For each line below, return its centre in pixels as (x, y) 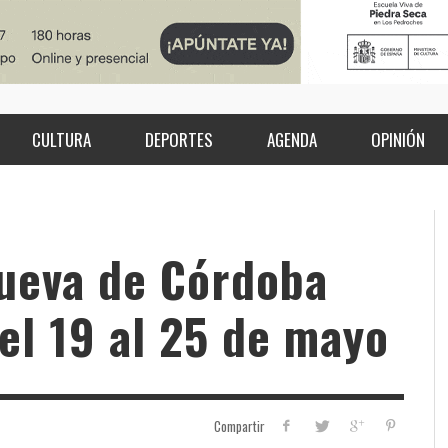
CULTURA (61, 140)
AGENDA (291, 140)
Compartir (239, 426)
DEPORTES (178, 140)
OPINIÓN (397, 140)
